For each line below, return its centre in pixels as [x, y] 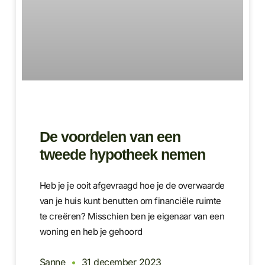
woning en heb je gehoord [91, 231]
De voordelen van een [110, 136]
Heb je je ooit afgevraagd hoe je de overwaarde [132, 185]
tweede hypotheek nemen [122, 154]
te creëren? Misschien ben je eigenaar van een [132, 216]
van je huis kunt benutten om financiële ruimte [130, 201]
